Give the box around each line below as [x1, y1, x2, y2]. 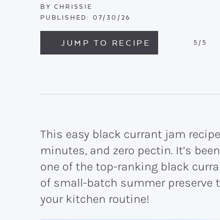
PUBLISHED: [40, 13, 90, 22]
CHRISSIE [51, 2, 93, 11]
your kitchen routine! [40, 192, 149, 206]
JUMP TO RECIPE [61, 37, 151, 48]
